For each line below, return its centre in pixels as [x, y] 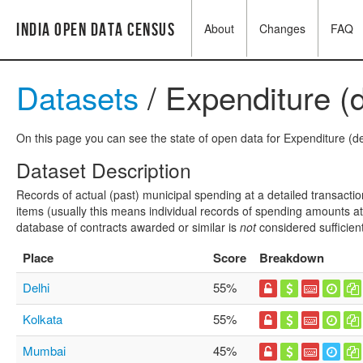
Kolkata [43, 319]
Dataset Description [104, 170]
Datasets [77, 97]
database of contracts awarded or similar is [128, 227]
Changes [282, 28]
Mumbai [44, 350]
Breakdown [292, 258]
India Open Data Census [96, 30]
